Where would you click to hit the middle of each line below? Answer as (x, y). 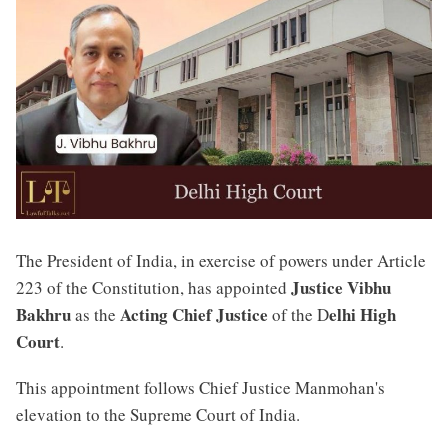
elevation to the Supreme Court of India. (158, 415)
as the (95, 314)
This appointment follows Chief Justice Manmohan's (200, 388)
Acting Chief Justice (194, 314)
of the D (298, 314)
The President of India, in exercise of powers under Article (221, 260)
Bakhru (43, 314)
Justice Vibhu (341, 287)
